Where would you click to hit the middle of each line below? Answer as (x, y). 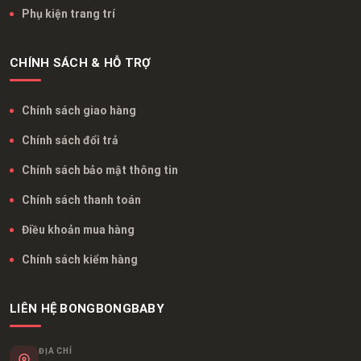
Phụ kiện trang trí (68, 13)
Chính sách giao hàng (79, 110)
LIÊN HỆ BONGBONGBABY (87, 308)
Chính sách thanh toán (81, 199)
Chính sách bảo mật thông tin (100, 170)
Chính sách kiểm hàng (80, 259)
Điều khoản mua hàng (78, 229)
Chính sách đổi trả (70, 140)
